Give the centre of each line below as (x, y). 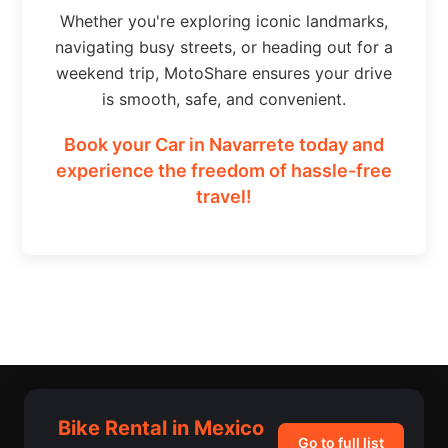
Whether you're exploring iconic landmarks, (224, 20)
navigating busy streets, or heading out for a (224, 46)
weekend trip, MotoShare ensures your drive (224, 72)
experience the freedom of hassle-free (224, 170)
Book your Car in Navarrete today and (224, 144)
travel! (224, 196)
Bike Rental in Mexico (161, 428)
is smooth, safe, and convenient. (224, 98)
